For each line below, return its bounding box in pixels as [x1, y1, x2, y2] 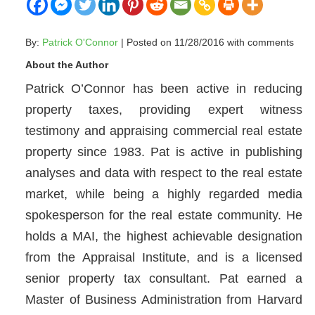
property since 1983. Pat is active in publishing [25, 145, 302, 159]
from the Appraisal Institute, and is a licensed [25, 250, 302, 264]
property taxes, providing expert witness [25, 103, 302, 117]
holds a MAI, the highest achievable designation [25, 229, 302, 243]
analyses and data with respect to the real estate [25, 166, 302, 180]
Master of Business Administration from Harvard [25, 292, 302, 307]
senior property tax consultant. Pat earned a [25, 271, 302, 285]
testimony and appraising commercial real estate [25, 124, 302, 138]
